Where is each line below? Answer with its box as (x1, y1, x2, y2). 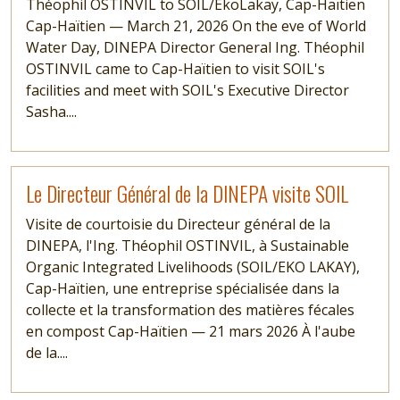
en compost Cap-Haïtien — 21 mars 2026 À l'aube (26, 321, 355, 341)
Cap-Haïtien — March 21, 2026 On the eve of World (26, 16, 366, 36)
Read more (11, 167, 83, 187)
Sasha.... (26, 102, 77, 121)
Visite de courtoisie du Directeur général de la (26, 214, 330, 234)
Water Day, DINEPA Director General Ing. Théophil (26, 37, 364, 57)
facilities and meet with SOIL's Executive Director (26, 80, 349, 100)
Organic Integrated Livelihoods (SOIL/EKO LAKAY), (26, 257, 360, 277)
